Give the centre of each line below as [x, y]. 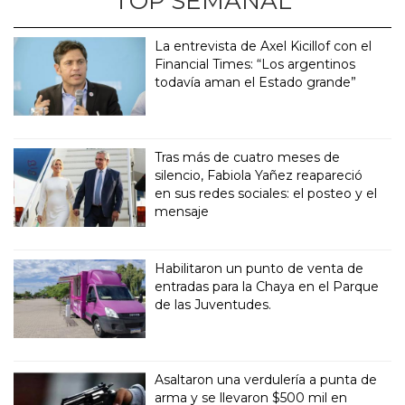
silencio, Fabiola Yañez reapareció [259, 175]
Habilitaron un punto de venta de [259, 268]
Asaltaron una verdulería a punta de [266, 379]
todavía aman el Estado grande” [256, 82]
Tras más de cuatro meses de [248, 157]
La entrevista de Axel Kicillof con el [264, 46]
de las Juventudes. [213, 304]
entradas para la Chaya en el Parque [267, 286]
